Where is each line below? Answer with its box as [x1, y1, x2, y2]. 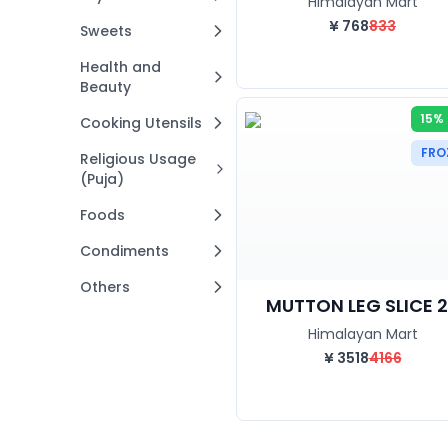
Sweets [80, 21, 132, 41]
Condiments [80, 241, 169, 261]
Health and [80, 57, 161, 77]
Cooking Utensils [80, 113, 202, 133]
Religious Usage [80, 149, 196, 169]
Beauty [80, 77, 131, 97]
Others [80, 277, 130, 297]
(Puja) [80, 169, 124, 189]
